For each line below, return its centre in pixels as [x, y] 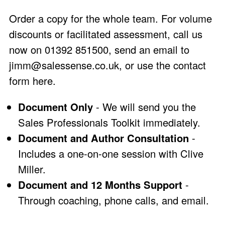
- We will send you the [144, 106]
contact [190, 65]
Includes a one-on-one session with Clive [111, 153]
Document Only [55, 106]
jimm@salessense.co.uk [64, 65]
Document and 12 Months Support [100, 184]
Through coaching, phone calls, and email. [114, 200]
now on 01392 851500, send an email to [99, 50]
